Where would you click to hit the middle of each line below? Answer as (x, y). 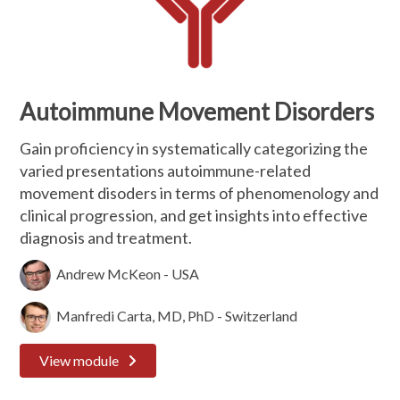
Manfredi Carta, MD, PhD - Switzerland (175, 315)
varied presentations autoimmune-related (166, 171)
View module (79, 360)
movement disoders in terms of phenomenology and (200, 193)
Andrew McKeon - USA (125, 273)
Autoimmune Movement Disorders (197, 112)
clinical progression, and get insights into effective (194, 215)
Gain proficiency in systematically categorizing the (194, 148)
